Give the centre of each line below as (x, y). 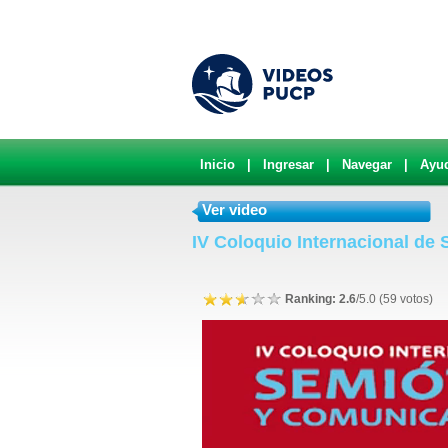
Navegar (367, 164)
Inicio (217, 164)
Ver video (234, 209)
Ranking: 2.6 (319, 299)
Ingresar (288, 164)
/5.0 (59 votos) (394, 299)
